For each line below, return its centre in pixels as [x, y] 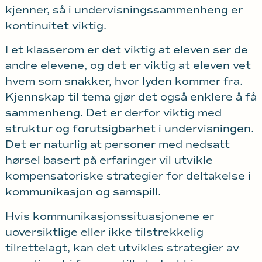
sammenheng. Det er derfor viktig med [113, 113]
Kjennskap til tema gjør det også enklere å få [131, 97]
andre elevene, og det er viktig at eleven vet [128, 66]
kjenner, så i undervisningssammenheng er [124, 10]
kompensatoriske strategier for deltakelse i [128, 176]
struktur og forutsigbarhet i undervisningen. [129, 129]
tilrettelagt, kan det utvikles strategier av [122, 248]
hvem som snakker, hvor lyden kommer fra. [124, 82]
